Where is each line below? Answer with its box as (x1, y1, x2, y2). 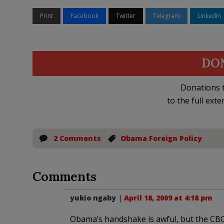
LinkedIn (197, 11, 221, 20)
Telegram (152, 11, 180, 20)
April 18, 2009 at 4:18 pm (123, 193, 212, 202)
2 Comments (53, 133, 101, 143)
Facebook (70, 11, 98, 20)
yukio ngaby (69, 193, 116, 202)
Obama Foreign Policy (120, 133, 202, 143)
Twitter (115, 11, 135, 20)
